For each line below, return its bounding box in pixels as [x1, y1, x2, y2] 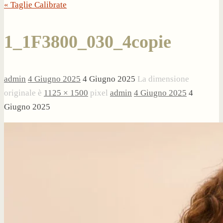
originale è [4, 88, 44, 98]
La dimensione [137, 74, 189, 84]
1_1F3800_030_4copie [4, 31, 171, 52]
